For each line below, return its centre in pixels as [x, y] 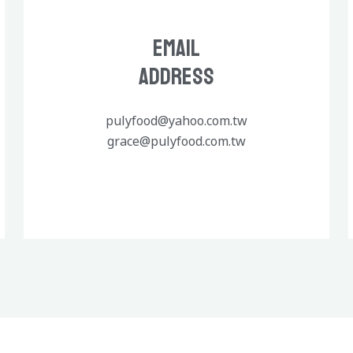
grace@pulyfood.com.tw [176, 141]
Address [176, 77]
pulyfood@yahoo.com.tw [176, 121]
